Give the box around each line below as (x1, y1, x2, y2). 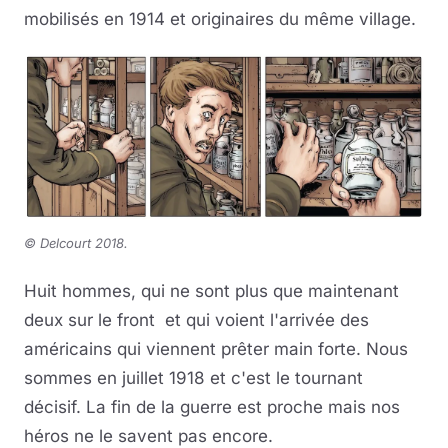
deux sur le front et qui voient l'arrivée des (24, 310, 369, 330)
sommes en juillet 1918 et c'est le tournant (24, 368, 363, 388)
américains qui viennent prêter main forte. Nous (24, 339, 408, 359)
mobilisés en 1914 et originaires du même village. (24, 8, 416, 29)
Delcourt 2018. (40, 235, 128, 251)
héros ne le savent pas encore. (24, 426, 273, 446)
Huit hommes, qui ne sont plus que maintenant (24, 281, 399, 301)
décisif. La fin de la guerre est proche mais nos (24, 397, 400, 417)
